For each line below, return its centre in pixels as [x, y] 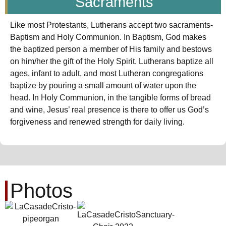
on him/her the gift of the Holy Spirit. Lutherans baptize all [112, 61]
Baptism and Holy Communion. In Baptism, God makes [108, 37]
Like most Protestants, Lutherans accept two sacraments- [111, 25]
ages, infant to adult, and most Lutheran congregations [107, 73]
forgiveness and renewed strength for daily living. [97, 122]
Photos [41, 191]
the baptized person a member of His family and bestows [111, 49]
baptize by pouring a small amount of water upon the [103, 85]
